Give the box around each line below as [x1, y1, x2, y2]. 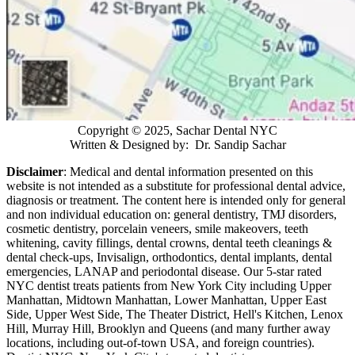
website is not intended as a [6, 179, 146, 193]
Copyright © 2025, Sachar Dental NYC [78, 124, 277, 138]
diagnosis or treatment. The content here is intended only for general [6, 193, 345, 208]
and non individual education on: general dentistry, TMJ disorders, [6, 208, 337, 222]
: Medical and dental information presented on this [63, 165, 313, 179]
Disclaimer [6, 165, 63, 179]
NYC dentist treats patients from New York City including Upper [6, 279, 331, 293]
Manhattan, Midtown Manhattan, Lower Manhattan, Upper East [6, 293, 326, 307]
